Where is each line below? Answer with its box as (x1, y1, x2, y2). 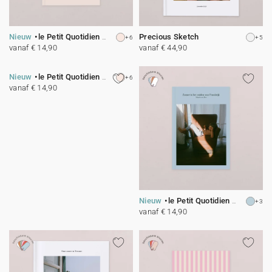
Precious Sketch (139, 32, 199, 41)
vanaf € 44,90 (139, 43, 187, 52)
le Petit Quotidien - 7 (168, 196, 232, 205)
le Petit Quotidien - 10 (38, 72, 102, 81)
